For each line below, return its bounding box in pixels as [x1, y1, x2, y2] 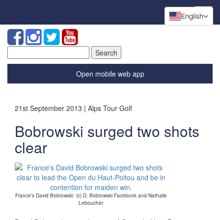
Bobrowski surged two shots [15, 120, 199, 141]
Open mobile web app [76, 69, 144, 79]
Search [7, 46, 30, 55]
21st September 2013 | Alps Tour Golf [15, 103, 132, 113]
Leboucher [79, 199, 103, 206]
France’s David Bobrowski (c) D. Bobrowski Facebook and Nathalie [15, 192, 167, 199]
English [181, 12, 203, 20]
